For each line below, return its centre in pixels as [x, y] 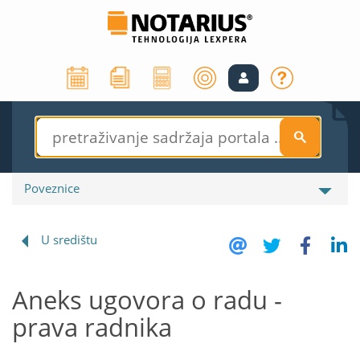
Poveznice [52, 188]
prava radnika [92, 327]
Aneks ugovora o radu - [147, 300]
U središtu [69, 240]
